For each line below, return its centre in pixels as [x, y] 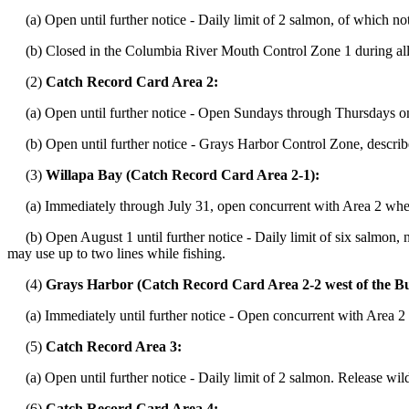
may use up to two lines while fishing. [116, 254]
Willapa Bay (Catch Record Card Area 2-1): [183, 175]
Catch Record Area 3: [114, 347]
